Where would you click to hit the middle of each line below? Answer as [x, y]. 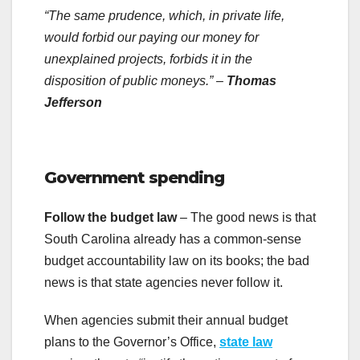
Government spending [134, 178]
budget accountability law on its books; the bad [177, 260]
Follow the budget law [110, 217]
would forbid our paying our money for [151, 38]
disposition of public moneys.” [130, 81]
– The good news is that [246, 217]
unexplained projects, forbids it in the [148, 59]
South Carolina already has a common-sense [173, 239]
